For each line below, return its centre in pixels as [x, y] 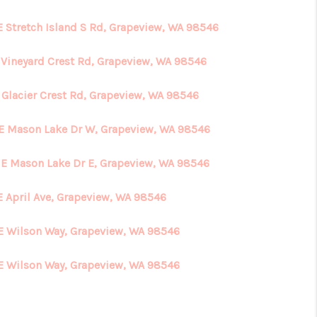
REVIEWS [212, 126]
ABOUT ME [202, 82]
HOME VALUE [185, 37]
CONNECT [209, 171]
